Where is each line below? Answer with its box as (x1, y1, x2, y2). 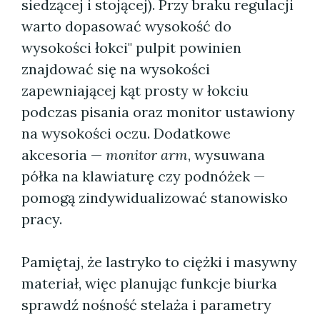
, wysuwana (188, 146, 265, 164)
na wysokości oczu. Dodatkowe (21, 124, 231, 142)
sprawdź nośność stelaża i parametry (21, 296, 271, 314)
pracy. (21, 210, 62, 228)
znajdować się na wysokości (21, 60, 210, 78)
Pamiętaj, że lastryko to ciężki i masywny (21, 253, 297, 271)
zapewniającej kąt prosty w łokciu (21, 81, 249, 99)
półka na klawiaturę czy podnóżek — (21, 167, 265, 185)
